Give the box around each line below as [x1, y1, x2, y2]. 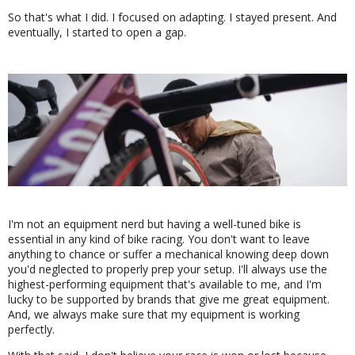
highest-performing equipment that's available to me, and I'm [8, 277, 322, 292]
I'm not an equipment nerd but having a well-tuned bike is [8, 216, 301, 232]
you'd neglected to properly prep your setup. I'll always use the [8, 261, 327, 277]
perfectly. [8, 322, 55, 338]
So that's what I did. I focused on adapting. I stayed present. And [8, 9, 337, 25]
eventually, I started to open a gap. [8, 24, 186, 40]
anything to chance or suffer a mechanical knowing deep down [8, 246, 329, 262]
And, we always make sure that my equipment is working [8, 307, 300, 323]
